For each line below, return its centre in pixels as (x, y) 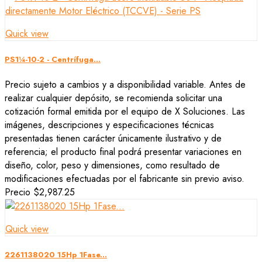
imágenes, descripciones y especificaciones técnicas (109, 125)
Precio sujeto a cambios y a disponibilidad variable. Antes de (125, 85)
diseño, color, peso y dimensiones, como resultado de (112, 166)
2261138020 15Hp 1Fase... (56, 255)
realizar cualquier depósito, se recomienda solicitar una (113, 98)
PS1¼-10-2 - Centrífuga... (53, 60)
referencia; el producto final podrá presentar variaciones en (123, 152)
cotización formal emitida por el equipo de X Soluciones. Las (125, 112)
